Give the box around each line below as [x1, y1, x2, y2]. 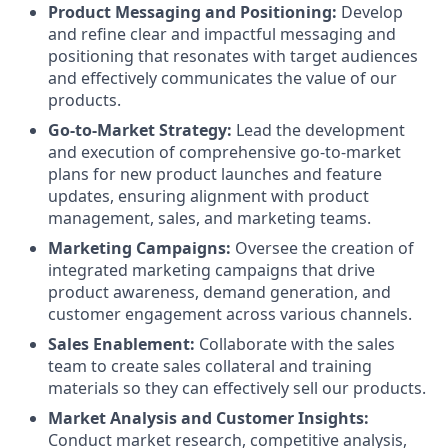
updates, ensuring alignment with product [48, 184, 369, 207]
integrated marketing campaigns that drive [48, 258, 375, 281]
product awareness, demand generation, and [48, 280, 391, 303]
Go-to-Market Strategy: [48, 118, 232, 141]
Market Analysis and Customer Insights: [48, 406, 369, 429]
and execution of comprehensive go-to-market [48, 140, 401, 163]
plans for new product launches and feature [48, 162, 382, 185]
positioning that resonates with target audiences [48, 44, 418, 67]
